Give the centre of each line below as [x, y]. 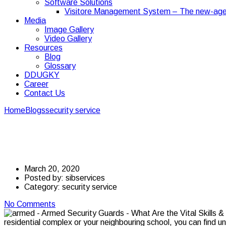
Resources [43, 48]
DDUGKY [42, 75]
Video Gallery [68, 39]
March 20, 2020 [52, 168]
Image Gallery [69, 30]
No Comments [30, 204]
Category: [43, 187]
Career [36, 84]
